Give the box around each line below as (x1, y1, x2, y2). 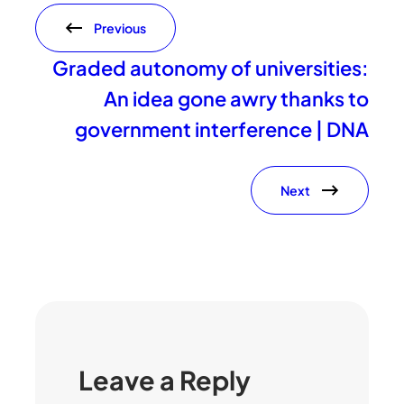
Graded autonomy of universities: (51, 55, 369, 81)
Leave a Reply (78, 363, 252, 397)
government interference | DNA (74, 116, 369, 142)
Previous (94, 20, 147, 37)
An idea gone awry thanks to (103, 86, 369, 112)
